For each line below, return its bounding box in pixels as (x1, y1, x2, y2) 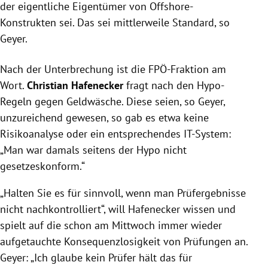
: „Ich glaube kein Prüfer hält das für (26, 251, 192, 265)
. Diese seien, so (121, 95, 198, 109)
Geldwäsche (66, 95, 121, 109)
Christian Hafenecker (27, 78, 123, 93)
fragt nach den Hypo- (123, 78, 224, 93)
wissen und (180, 202, 236, 217)
